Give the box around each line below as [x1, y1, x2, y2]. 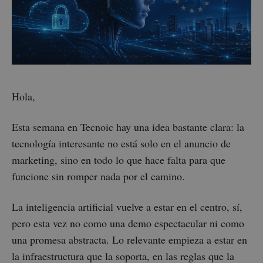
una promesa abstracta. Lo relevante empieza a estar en [12, 232, 247, 247]
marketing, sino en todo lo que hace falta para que [12, 152, 225, 167]
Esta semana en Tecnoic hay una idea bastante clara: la [12, 119, 244, 134]
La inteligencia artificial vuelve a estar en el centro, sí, [12, 199, 242, 214]
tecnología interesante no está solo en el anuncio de [12, 136, 231, 150]
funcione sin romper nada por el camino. [12, 168, 185, 183]
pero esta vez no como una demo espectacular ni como [12, 215, 244, 230]
